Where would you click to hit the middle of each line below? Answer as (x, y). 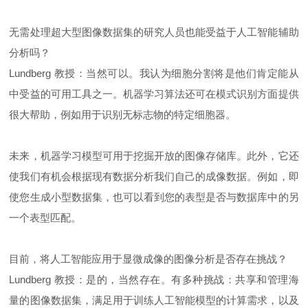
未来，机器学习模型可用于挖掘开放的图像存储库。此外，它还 (154, 156)
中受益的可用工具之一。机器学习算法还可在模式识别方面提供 (154, 94)
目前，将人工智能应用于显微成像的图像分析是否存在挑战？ (148, 259)
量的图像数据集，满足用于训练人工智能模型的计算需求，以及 (154, 300)
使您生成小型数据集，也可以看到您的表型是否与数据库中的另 (154, 197)
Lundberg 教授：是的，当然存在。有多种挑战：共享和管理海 (154, 280)
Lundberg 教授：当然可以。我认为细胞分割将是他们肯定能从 (154, 74)
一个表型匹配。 (45, 218)
